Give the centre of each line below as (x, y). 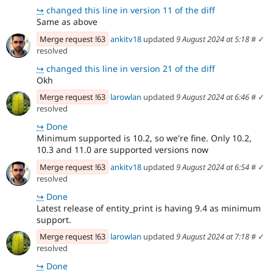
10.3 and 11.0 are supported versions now (122, 150)
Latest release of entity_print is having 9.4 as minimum (149, 208)
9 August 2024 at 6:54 (213, 167)
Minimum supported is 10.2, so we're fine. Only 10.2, (144, 138)
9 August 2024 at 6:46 (213, 97)
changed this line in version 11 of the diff (129, 10)
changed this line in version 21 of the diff (129, 68)
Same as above (67, 22)
